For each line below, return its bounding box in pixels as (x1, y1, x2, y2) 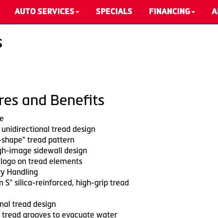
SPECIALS (96, 7, 132, 16)
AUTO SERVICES (15, 7, 74, 16)
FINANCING (149, 7, 190, 16)
